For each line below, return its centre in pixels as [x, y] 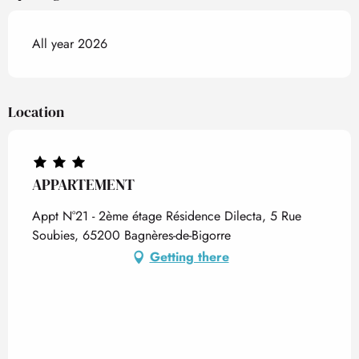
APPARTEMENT [83, 184]
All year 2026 [70, 44]
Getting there [189, 257]
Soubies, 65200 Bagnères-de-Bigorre [131, 235]
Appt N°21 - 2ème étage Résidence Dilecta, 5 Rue [167, 216]
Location [36, 112]
